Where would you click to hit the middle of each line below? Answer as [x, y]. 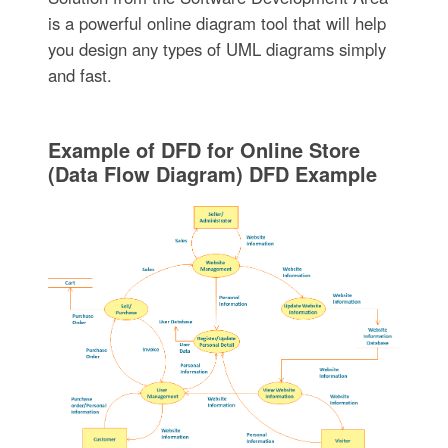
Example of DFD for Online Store [203, 149]
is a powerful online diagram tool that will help [216, 22]
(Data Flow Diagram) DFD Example [212, 173]
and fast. [79, 74]
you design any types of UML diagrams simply [216, 48]
